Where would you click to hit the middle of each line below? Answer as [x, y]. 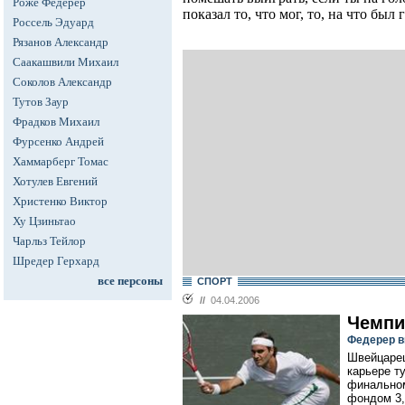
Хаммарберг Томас [61, 161]
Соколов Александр [62, 82]
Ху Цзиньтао [44, 221]
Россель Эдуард [53, 22]
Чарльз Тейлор [49, 241]
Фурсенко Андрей [58, 141]
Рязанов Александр [61, 42]
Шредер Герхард [56, 261]
